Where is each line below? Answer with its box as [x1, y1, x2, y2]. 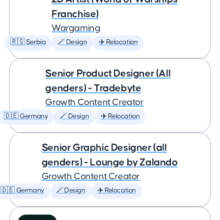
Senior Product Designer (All [45, 68, 171, 79]
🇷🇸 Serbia [10, 39, 46, 46]
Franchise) [51, 9, 99, 19]
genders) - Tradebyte [45, 83, 141, 93]
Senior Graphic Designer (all [41, 142, 167, 153]
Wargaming [51, 24, 101, 33]
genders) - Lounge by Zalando [41, 157, 178, 167]
